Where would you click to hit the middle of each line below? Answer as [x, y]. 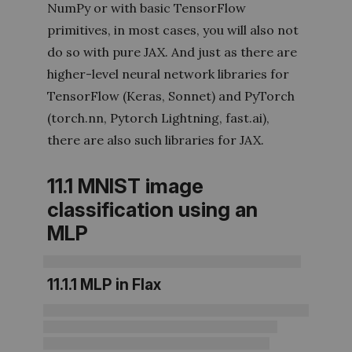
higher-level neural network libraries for [169, 74]
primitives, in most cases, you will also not [173, 30]
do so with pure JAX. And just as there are [172, 52]
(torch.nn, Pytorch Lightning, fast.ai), [159, 118]
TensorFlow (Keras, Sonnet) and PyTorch [171, 96]
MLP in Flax [121, 285]
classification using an [153, 210]
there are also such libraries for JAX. [156, 140]
